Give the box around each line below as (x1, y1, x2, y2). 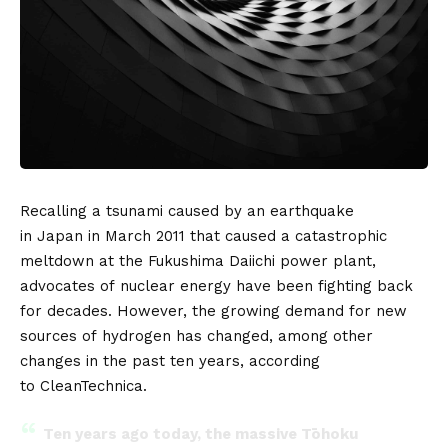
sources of (20, 326, 102, 345)
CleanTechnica (40, 376, 143, 395)
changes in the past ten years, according (20, 351, 320, 370)
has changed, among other (171, 326, 373, 345)
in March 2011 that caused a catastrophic (83, 226, 387, 245)
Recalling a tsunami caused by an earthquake (20, 201, 354, 220)
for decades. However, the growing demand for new (20, 301, 407, 320)
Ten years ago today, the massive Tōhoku (42, 424, 358, 443)
